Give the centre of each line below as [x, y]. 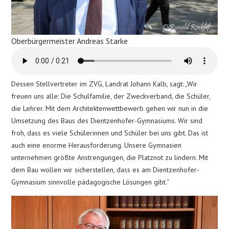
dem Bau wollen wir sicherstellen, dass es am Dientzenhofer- [106, 170]
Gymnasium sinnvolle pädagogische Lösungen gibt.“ [90, 182]
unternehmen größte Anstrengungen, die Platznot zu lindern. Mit [110, 158]
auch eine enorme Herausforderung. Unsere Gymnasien [97, 145]
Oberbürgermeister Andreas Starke [70, 41]
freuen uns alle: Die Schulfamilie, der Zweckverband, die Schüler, [111, 96]
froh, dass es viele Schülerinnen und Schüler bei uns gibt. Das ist [110, 133]
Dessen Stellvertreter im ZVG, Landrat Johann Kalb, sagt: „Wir [105, 84]
